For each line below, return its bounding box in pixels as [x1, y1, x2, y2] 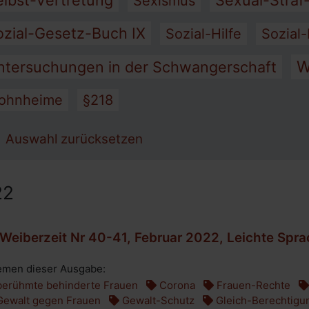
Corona [157, 279, 195, 292]
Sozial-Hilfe [166, 26, 241, 42]
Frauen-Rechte [214, 279, 290, 292]
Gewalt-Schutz [119, 294, 195, 307]
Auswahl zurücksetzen [6, 131, 143, 147]
